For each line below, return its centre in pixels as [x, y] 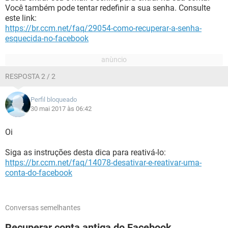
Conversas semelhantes [43, 208]
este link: [21, 18]
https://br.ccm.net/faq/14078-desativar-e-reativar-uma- [103, 163]
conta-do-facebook [39, 173]
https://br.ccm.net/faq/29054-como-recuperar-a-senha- [103, 28]
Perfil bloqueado [54, 99]
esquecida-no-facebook [47, 38]
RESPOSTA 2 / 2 [30, 76]
